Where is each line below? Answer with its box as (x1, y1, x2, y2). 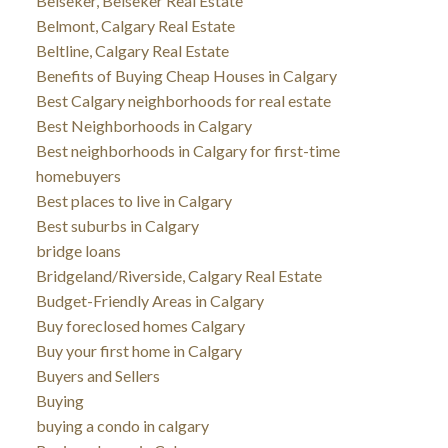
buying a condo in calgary (35, 415, 209, 435)
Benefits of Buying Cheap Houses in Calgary (35, 65, 337, 85)
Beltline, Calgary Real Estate (35, 40, 229, 60)
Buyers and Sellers (35, 365, 160, 385)
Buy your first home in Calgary (35, 340, 242, 360)
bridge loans (35, 240, 121, 260)
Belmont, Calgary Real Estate (35, 15, 235, 35)
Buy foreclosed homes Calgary (35, 315, 245, 335)
